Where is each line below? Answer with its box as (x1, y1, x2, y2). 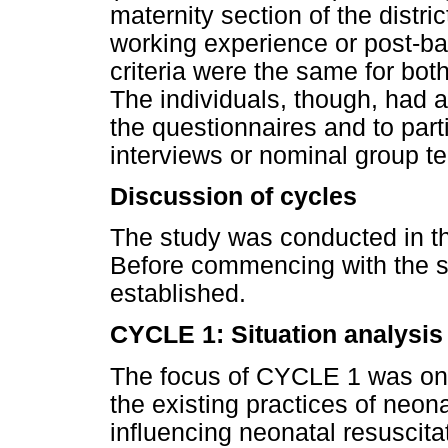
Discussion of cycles (110, 183, 357, 211)
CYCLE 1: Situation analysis (110, 321, 443, 349)
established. (110, 280, 246, 308)
